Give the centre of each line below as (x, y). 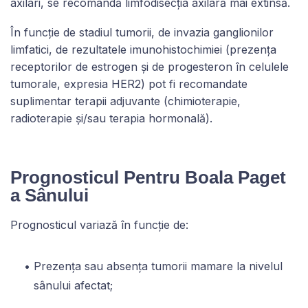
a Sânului (49, 195)
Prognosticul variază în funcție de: (99, 224)
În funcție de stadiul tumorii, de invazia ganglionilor (142, 32)
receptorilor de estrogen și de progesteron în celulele (150, 66)
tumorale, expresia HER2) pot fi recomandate (129, 84)
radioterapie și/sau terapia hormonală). (111, 118)
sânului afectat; (73, 285)
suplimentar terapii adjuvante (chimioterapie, (125, 101)
